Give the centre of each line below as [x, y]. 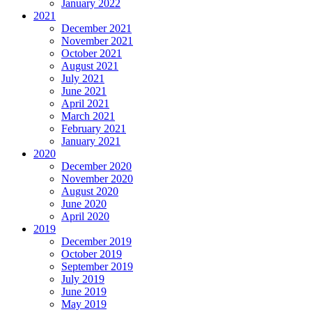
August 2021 [90, 65]
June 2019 [84, 291]
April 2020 [85, 216]
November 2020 [97, 178]
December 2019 [96, 241]
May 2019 [84, 304]
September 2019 [97, 266]
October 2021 [92, 53]
